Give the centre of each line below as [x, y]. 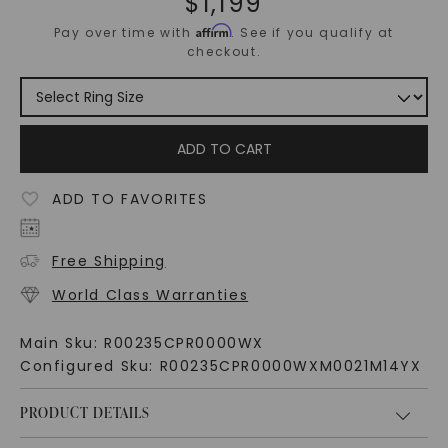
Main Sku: [61, 343]
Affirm [214, 31]
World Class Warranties [150, 295]
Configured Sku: [89, 366]
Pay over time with [125, 33]
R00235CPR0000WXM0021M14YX [290, 366]
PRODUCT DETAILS [84, 413]
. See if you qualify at [313, 33]
